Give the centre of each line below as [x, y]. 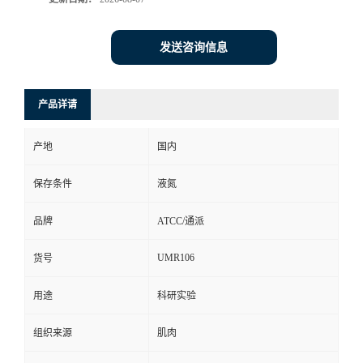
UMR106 [176, 258]
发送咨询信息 [194, 47]
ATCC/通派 [181, 221]
